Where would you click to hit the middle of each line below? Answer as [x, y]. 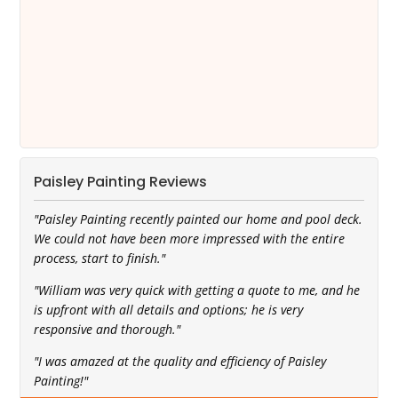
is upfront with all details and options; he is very [169, 310]
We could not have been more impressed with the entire [190, 239]
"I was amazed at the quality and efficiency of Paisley [180, 362]
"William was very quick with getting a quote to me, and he [197, 291]
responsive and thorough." [107, 330]
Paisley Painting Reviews [121, 182]
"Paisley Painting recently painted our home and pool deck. [199, 219]
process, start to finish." [100, 259]
